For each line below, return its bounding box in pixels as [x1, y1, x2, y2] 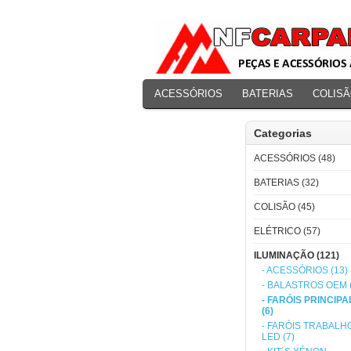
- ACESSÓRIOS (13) [262, 265, 348, 276]
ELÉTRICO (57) [254, 226, 320, 237]
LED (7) [262, 331, 295, 342]
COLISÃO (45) [254, 201, 315, 212]
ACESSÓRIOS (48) [254, 153, 335, 164]
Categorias [254, 127, 312, 139]
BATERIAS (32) [254, 177, 319, 188]
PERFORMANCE [154, 121, 233, 132]
